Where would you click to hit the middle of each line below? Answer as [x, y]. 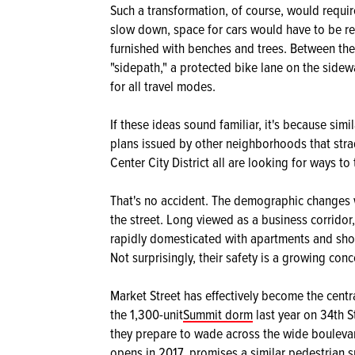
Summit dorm [218, 314]
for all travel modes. [163, 86]
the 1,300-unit [147, 314]
